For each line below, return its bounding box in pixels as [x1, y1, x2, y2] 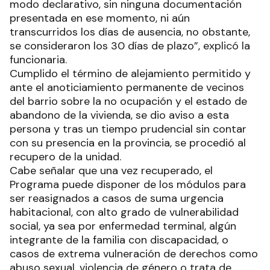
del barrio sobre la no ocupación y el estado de [10, 93, 247, 108]
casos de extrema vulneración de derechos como [10, 246, 258, 261]
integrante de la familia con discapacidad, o [10, 232, 228, 247]
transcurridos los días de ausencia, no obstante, [10, 24, 250, 39]
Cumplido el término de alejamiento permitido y [10, 66, 251, 81]
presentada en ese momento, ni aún [10, 10, 190, 25]
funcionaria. [10, 52, 70, 67]
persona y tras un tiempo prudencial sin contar [10, 121, 246, 136]
